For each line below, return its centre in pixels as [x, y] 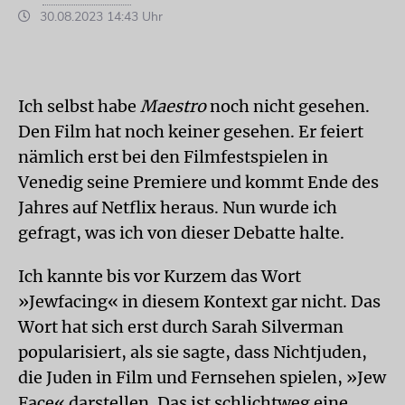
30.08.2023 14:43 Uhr [99, 16]
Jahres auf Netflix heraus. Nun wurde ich [178, 207]
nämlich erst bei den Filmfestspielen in [173, 156]
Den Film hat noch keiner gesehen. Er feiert [191, 131]
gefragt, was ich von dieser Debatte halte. [181, 232]
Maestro [171, 106]
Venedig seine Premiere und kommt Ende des [198, 182]
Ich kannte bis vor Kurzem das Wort [160, 276]
